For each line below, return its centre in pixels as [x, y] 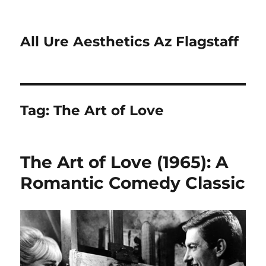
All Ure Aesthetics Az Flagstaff [130, 42]
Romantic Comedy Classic [133, 183]
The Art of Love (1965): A [124, 162]
